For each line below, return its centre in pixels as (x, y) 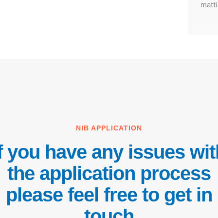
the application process (109, 173)
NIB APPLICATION (109, 128)
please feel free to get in (109, 195)
